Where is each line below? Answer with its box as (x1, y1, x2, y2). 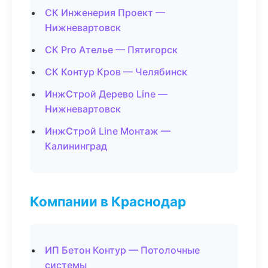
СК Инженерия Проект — (45, 7, 165, 19)
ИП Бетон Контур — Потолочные (45, 244, 200, 256)
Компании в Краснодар (30, 193, 186, 209)
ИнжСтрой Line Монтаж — (45, 125, 170, 137)
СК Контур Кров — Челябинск (45, 66, 187, 78)
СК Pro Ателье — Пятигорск (45, 44, 178, 56)
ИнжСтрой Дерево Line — (45, 88, 167, 100)
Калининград (45, 140, 107, 152)
